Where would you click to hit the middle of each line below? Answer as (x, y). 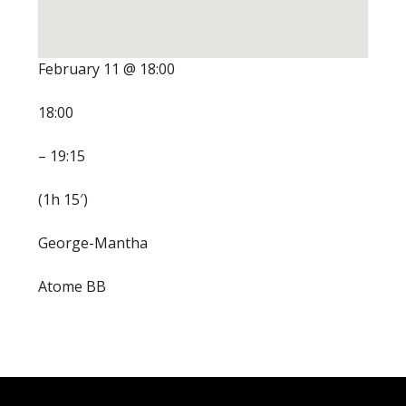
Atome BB (72, 286)
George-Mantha (92, 243)
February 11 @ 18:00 (106, 69)
